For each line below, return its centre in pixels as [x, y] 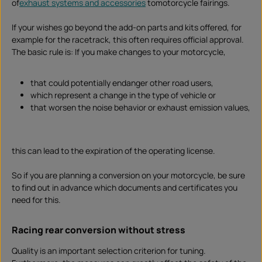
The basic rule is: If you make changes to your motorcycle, [119, 52]
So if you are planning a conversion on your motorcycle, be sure [128, 175]
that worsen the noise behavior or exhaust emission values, [140, 108]
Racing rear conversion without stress [99, 230]
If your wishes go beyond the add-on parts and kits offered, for [127, 27]
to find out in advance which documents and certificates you [125, 188]
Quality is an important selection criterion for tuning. [109, 251]
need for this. [36, 200]
